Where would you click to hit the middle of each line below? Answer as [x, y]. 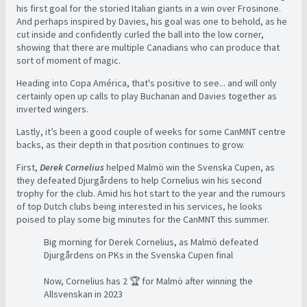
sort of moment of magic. [70, 60]
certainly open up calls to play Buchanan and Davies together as [147, 96]
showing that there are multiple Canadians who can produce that [148, 47]
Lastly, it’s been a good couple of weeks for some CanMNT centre [151, 131]
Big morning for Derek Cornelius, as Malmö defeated [151, 242]
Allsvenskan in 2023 [83, 294]
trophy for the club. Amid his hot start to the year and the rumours [151, 193]
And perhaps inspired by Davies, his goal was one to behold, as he [152, 21]
